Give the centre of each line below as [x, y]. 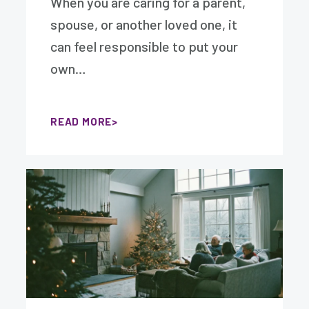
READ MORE [81, 121]
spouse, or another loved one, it [144, 24]
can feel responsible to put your [144, 46]
